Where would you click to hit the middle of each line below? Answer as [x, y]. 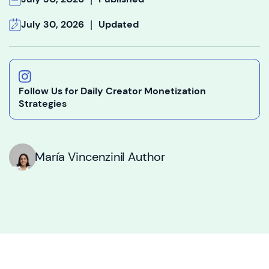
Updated [119, 24]
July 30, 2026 [53, 24]
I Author [144, 157]
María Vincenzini [79, 157]
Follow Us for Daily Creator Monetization [112, 91]
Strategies [43, 104]
